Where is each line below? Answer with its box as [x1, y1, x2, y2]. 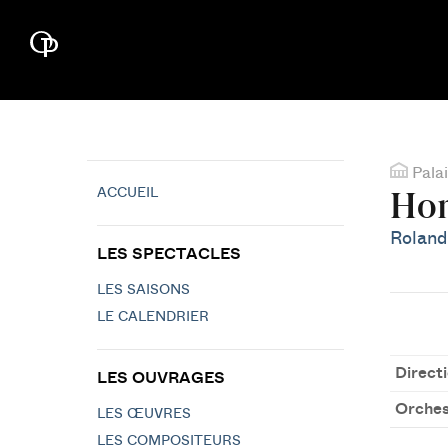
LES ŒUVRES [97, 407, 191, 421]
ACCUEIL [97, 186, 158, 200]
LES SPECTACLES [97, 246, 241, 262]
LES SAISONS [97, 283, 190, 297]
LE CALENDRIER [97, 310, 209, 324]
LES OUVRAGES [97, 370, 225, 386]
